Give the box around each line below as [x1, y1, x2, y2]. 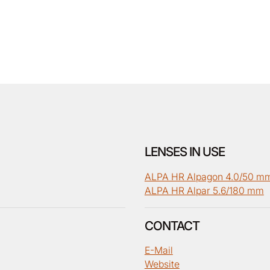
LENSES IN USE [144, 144, 225, 160]
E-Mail [144, 245, 173, 257]
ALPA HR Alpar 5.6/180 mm [144, 184, 264, 196]
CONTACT [144, 218, 199, 233]
